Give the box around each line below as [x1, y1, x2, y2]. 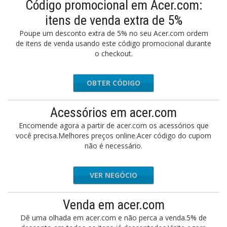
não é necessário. [85, 141, 142, 150]
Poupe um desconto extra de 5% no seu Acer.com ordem [19, 28, 208, 38]
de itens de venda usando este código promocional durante [16, 39, 211, 48]
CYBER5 [122, 78, 148, 88]
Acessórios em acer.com [50, 105, 177, 120]
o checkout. [94, 49, 133, 58]
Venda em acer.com [62, 197, 165, 212]
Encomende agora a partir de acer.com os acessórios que [18, 121, 209, 130]
